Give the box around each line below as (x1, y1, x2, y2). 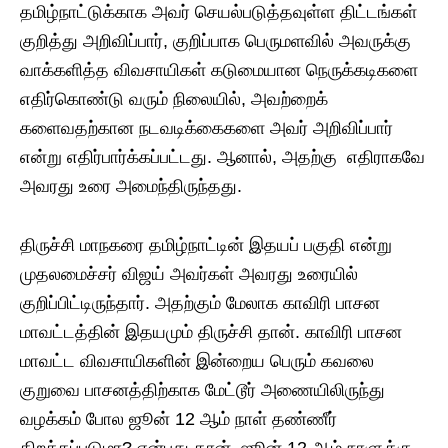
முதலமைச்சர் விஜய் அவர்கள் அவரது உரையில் (20, 263, 358, 284)
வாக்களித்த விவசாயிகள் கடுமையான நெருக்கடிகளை (20, 59, 418, 80)
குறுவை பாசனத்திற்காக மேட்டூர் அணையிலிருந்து (20, 379, 390, 400)
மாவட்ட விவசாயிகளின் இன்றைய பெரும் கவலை (20, 350, 374, 371)
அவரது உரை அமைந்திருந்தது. (20, 175, 242, 196)
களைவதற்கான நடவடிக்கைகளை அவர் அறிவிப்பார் (20, 117, 393, 138)
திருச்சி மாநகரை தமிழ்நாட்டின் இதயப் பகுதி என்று (20, 234, 392, 255)
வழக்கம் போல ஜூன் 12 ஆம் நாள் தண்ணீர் (20, 408, 337, 429)
